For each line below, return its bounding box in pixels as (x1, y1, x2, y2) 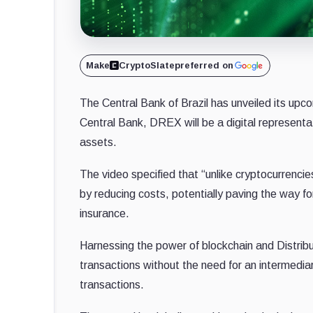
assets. (80, 136, 117, 148)
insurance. (80, 207, 129, 219)
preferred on (175, 59, 233, 71)
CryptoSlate (119, 59, 175, 71)
